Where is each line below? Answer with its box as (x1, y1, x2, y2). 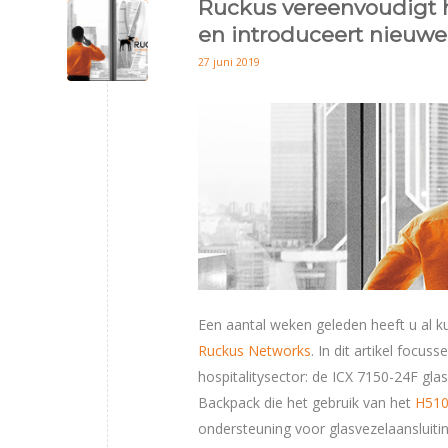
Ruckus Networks (198, 340, 311, 360)
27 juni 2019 (198, 54, 260, 69)
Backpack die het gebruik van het (198, 392, 415, 412)
